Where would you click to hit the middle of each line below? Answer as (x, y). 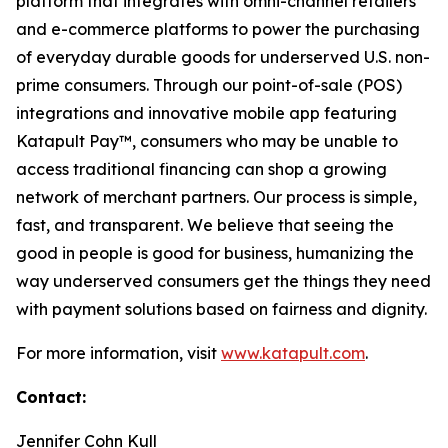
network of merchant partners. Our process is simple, (216, 197)
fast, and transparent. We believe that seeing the (205, 225)
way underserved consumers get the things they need (223, 281)
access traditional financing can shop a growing (201, 169)
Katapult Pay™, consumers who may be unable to (207, 141)
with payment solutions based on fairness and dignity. (221, 309)
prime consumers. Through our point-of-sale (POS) (209, 85)
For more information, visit (118, 353)
